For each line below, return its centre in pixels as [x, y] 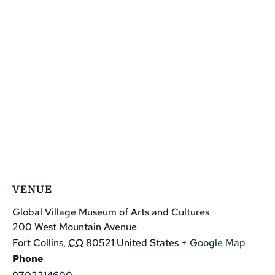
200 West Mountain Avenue [75, 227]
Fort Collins [38, 242]
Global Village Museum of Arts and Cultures [111, 212]
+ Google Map [213, 242]
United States [148, 242]
